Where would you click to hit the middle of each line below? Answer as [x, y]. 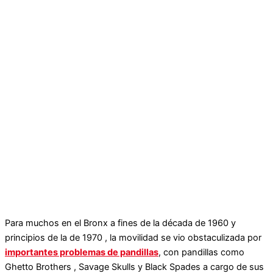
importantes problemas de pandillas [82, 253]
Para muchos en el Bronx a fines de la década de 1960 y [120, 223]
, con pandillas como [201, 253]
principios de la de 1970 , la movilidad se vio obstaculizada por [133, 238]
